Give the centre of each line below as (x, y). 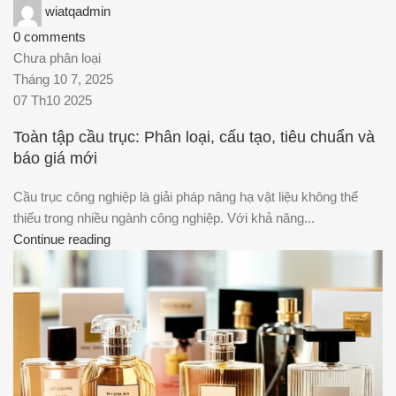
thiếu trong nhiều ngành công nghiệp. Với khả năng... (164, 218)
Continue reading (62, 240)
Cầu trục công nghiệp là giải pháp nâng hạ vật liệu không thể (186, 197)
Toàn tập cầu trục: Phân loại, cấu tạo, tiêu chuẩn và (194, 137)
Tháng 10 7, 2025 (63, 79)
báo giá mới (55, 159)
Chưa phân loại (57, 57)
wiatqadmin (78, 11)
